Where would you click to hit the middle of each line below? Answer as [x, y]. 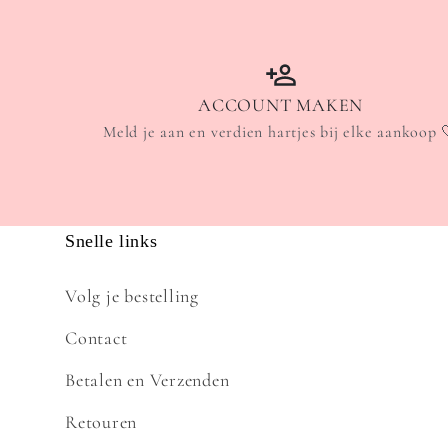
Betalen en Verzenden [147, 379]
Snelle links [111, 240]
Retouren [101, 421]
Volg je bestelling [132, 295]
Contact [96, 337]
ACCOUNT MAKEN [281, 104]
